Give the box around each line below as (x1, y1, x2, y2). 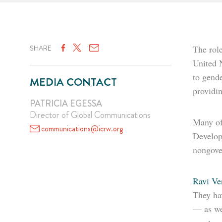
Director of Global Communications (30, 109, 151, 121)
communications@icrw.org (41, 123, 123, 134)
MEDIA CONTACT (30, 74, 117, 90)
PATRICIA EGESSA (30, 97, 102, 110)
